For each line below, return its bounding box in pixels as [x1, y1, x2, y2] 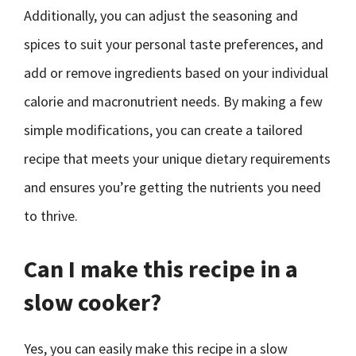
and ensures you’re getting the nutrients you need [24, 178, 321, 196]
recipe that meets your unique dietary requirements [24, 149, 331, 168]
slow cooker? [24, 287, 161, 317]
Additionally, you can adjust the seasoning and [24, 6, 298, 25]
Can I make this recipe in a [24, 253, 298, 284]
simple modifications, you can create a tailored [24, 121, 303, 139]
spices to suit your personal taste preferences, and [24, 35, 323, 53]
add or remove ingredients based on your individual [24, 64, 328, 82]
